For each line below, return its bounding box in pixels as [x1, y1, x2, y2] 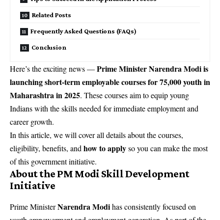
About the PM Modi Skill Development [10, 167, 190, 180]
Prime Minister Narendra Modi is [97, 63, 208, 75]
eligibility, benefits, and [10, 143, 83, 154]
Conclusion [31, 43, 66, 52]
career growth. [10, 116, 54, 127]
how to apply [83, 142, 126, 154]
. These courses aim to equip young [80, 90, 189, 101]
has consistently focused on [110, 201, 196, 212]
